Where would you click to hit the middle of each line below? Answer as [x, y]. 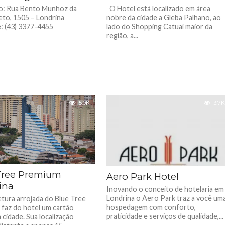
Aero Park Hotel [143, 177]
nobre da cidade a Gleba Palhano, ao [164, 17]
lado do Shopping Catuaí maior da [160, 26]
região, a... [123, 35]
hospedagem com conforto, [151, 207]
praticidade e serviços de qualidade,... [165, 216]
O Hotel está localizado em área [159, 8]
